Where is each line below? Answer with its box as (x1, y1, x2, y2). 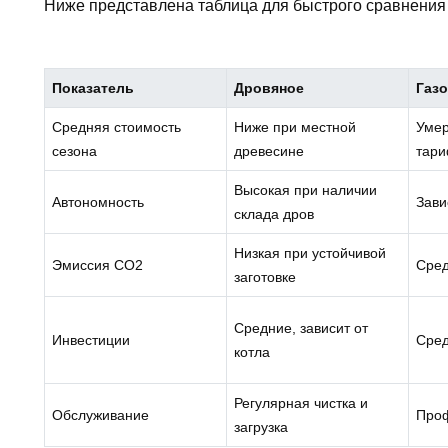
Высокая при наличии (234, 181, 378, 198)
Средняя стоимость (52, 118, 182, 135)
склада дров (234, 205, 315, 222)
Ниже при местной (234, 118, 357, 135)
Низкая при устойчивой (234, 244, 387, 261)
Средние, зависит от (234, 319, 369, 336)
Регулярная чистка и (234, 394, 369, 411)
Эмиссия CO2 (52, 256, 144, 273)
